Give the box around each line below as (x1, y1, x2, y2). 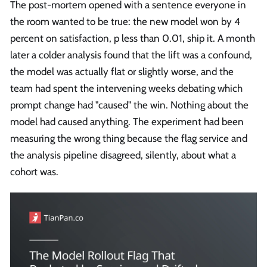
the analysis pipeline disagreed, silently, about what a (10, 149, 236, 162)
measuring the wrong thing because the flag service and (10, 132, 247, 145)
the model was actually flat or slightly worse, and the (10, 66, 234, 78)
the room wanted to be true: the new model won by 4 (10, 15, 240, 28)
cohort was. (10, 166, 58, 178)
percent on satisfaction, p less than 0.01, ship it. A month (10, 32, 255, 45)
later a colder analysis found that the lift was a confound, (10, 49, 252, 61)
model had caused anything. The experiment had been (10, 116, 244, 128)
